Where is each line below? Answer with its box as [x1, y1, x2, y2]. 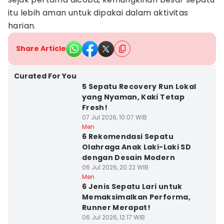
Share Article [16, 43, 66, 53]
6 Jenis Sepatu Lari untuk [81, 181, 182, 191]
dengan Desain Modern [81, 152, 175, 162]
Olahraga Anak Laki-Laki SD [81, 142, 191, 152]
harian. [8, 20, 36, 31]
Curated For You [14, 71, 76, 81]
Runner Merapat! [81, 202, 151, 212]
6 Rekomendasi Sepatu [81, 131, 173, 141]
